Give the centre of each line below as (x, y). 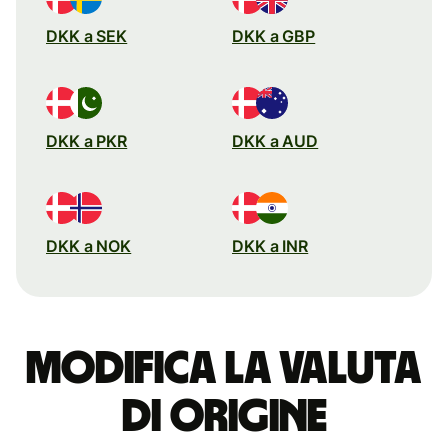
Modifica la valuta (224, 368)
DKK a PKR (87, 140)
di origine (224, 416)
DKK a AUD (275, 140)
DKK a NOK (89, 245)
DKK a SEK (87, 35)
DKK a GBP (274, 35)
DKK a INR (270, 245)
